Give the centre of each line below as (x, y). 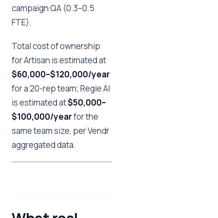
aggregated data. (44, 145)
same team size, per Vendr (61, 131)
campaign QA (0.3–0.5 (53, 8)
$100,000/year (42, 117)
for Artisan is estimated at (59, 60)
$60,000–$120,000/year (61, 74)
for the (85, 117)
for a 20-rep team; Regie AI (61, 88)
